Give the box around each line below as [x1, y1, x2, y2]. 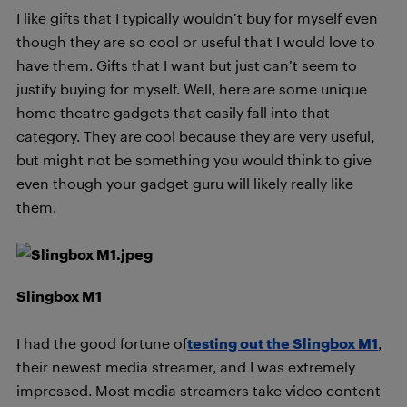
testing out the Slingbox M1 [187, 334, 378, 352]
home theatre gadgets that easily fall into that [16, 104, 330, 121]
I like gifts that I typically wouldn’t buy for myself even [16, 9, 378, 26]
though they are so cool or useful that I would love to [16, 33, 375, 50]
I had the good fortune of [16, 334, 187, 352]
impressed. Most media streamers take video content [16, 382, 381, 399]
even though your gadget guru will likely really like [16, 174, 353, 192]
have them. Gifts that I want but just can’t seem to [16, 56, 357, 74]
